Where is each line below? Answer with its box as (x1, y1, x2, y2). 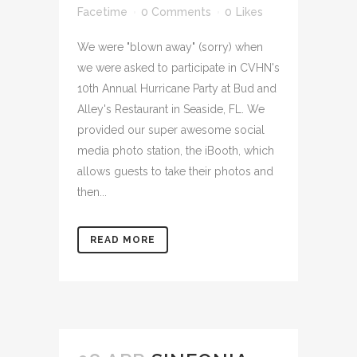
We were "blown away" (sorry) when (77, 41, 263, 54)
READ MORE (90, 234, 155, 246)
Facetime (77, 6, 127, 19)
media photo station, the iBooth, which (77, 144, 274, 158)
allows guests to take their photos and (77, 165, 273, 178)
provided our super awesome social (77, 124, 265, 137)
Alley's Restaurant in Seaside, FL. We (77, 103, 265, 116)
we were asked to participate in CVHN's (77, 61, 280, 75)
